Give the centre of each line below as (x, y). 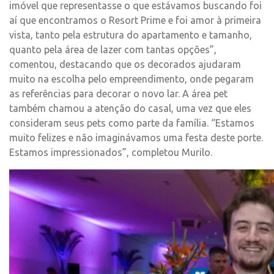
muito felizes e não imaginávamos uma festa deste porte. (136, 138)
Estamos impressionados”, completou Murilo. (111, 152)
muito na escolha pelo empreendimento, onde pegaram (131, 79)
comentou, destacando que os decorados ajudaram (125, 64)
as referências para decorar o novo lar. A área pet (118, 94)
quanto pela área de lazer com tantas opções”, (113, 50)
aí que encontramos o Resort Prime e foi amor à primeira (135, 20)
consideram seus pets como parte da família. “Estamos (132, 123)
